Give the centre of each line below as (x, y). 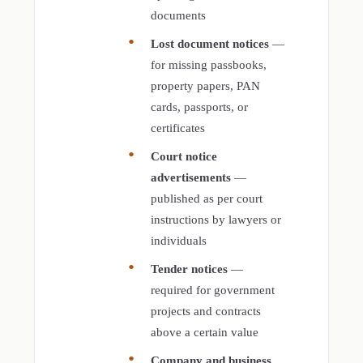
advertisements (191, 178)
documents (179, 16)
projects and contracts (206, 312)
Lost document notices (210, 44)
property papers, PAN (206, 86)
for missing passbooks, (209, 65)
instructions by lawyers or (216, 220)
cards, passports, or (200, 107)
